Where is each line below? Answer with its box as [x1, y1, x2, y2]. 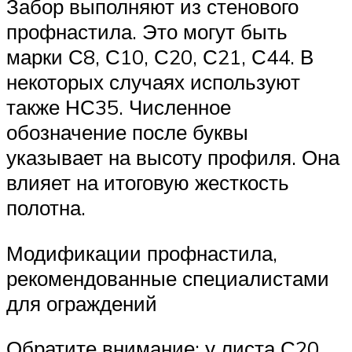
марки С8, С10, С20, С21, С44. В [6, 44, 313, 70]
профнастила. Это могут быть [6, 19, 288, 45]
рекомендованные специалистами [6, 265, 329, 291]
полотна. [6, 195, 86, 221]
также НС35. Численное [6, 94, 231, 120]
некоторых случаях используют [6, 69, 300, 95]
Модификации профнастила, [6, 240, 277, 266]
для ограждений [6, 290, 157, 316]
